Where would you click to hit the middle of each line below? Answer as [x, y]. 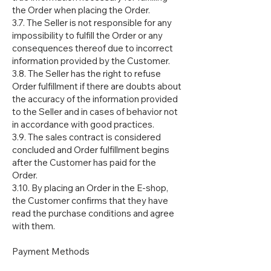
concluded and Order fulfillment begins [91, 150]
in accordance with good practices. [83, 125]
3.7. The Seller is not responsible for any [92, 23]
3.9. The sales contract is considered [87, 137]
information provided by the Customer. [91, 61]
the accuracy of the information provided [95, 99]
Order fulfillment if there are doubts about [97, 87]
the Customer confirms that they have [90, 201]
